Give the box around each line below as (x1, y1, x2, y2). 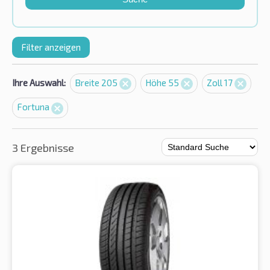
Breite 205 (75, 77, 119, 88)
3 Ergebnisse (12, 140, 74, 154)
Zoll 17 (207, 77, 234, 88)
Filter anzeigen (21, 42, 81, 52)
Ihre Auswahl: (12, 77, 66, 88)
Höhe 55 (145, 77, 181, 88)
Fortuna (17, 101, 51, 113)
